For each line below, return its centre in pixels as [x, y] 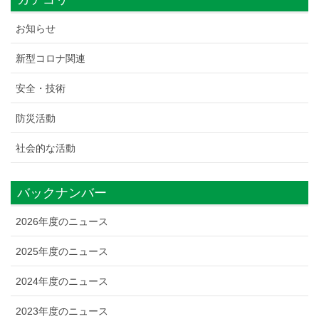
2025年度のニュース [62, 252]
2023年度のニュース [62, 312]
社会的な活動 [46, 148]
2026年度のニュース [62, 222]
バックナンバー [62, 193]
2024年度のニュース [62, 282]
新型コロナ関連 [51, 58]
